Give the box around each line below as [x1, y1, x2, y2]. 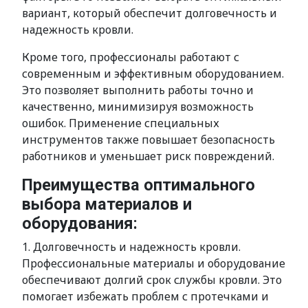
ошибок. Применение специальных [22, 115, 219, 131]
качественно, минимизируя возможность [22, 99, 254, 114]
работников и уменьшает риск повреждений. [22, 148, 274, 164]
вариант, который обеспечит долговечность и [22, 5, 277, 21]
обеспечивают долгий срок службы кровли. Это [22, 272, 282, 287]
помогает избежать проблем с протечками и [22, 289, 269, 304]
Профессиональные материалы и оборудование [22, 256, 285, 271]
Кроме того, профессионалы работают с [22, 49, 239, 65]
